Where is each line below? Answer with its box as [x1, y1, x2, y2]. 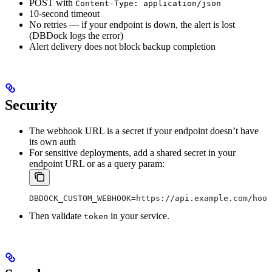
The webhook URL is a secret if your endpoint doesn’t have [29, 126, 259, 137]
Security [5, 97, 57, 114]
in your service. [108, 211, 169, 222]
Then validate [29, 211, 84, 222]
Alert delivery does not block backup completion [29, 41, 216, 52]
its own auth [29, 137, 76, 148]
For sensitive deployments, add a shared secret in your [29, 148, 236, 158]
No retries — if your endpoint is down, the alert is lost [29, 19, 235, 30]
